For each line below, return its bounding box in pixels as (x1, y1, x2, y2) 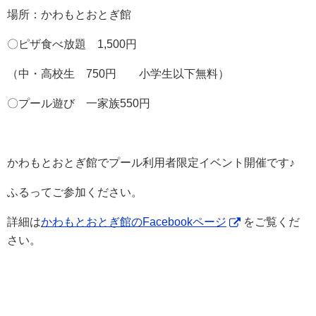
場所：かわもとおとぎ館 (7, 8, 131, 21)
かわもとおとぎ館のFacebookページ (41, 216, 226, 229)
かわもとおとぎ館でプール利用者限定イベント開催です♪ (7, 157, 295, 169)
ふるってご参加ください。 (7, 186, 142, 199)
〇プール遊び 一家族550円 (7, 97, 150, 110)
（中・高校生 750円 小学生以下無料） (7, 68, 229, 80)
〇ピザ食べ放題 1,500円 (7, 38, 137, 51)
